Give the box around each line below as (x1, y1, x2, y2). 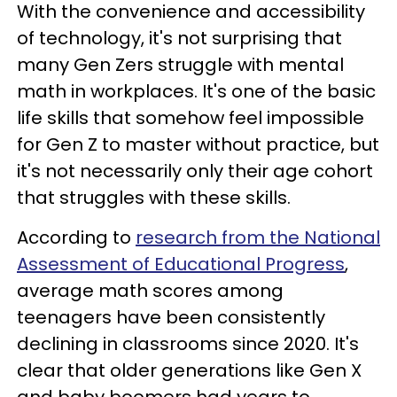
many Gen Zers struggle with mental (17, 52, 344, 78)
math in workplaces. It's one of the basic (17, 79, 376, 105)
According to (17, 225, 136, 251)
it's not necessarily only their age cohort (17, 159, 373, 184)
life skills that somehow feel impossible (17, 105, 364, 131)
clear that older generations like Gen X (17, 358, 362, 384)
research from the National (136, 225, 380, 251)
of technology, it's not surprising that (17, 26, 342, 51)
